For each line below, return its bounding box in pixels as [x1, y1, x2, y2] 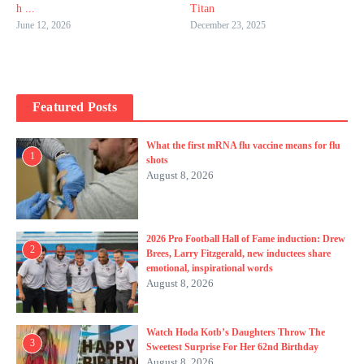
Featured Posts [32, 100, 117, 115]
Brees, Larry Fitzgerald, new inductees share [146, 248, 331, 260]
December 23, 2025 [190, 19, 266, 32]
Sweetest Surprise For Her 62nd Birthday [146, 341, 318, 353]
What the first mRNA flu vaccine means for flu [146, 140, 340, 152]
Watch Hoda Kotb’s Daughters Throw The [146, 327, 325, 339]
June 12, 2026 [16, 19, 71, 32]
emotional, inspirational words [146, 262, 273, 275]
